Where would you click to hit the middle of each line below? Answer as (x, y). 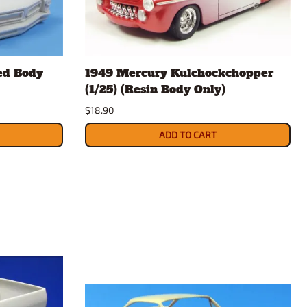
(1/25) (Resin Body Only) (155, 89)
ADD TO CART (188, 135)
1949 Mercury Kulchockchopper (179, 73)
